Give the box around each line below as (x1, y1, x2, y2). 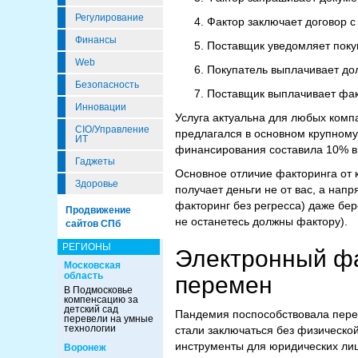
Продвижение (66, 205, 131, 216)
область (64, 270, 103, 281)
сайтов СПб (66, 218, 121, 229)
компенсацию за (64, 294, 138, 305)
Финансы (75, 34, 117, 46)
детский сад (64, 304, 118, 315)
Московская (64, 260, 121, 271)
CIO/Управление (75, 124, 149, 135)
